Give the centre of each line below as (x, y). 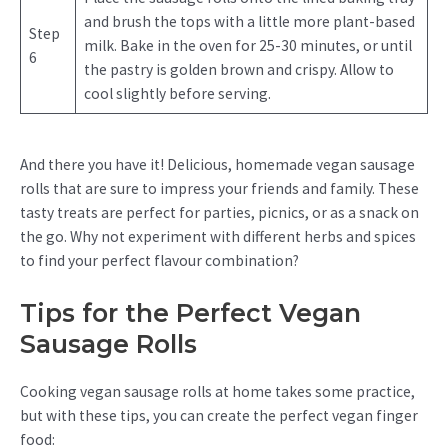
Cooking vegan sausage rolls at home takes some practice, (217, 391)
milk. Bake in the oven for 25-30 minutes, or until (247, 46)
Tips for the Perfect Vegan (190, 312)
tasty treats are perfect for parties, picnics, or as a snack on (219, 212)
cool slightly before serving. (177, 94)
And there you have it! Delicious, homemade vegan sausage (217, 164)
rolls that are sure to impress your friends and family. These (219, 188)
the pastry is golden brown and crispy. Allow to (238, 70)
